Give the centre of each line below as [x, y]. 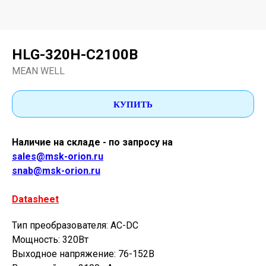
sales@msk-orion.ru [58, 156]
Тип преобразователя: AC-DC [75, 225]
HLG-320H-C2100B [75, 55]
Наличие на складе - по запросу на [92, 142]
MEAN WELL [38, 71]
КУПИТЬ [133, 104]
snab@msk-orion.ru [56, 171]
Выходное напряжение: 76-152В [83, 254]
